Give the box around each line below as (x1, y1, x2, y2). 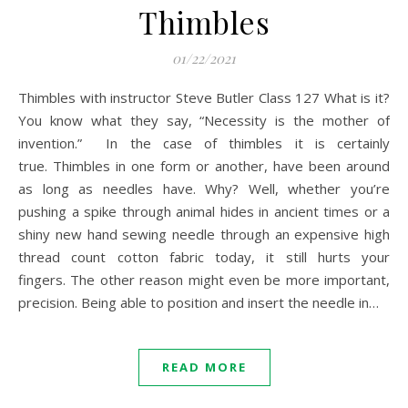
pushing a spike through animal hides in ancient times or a (18, 202, 390, 220)
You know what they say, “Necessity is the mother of (18, 111, 390, 129)
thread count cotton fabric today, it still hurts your (18, 248, 390, 266)
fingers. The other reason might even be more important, (18, 270, 390, 289)
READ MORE (161, 359, 247, 375)
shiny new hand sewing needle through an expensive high (18, 225, 390, 243)
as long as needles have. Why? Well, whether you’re (18, 179, 390, 198)
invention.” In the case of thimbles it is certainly (18, 134, 390, 152)
